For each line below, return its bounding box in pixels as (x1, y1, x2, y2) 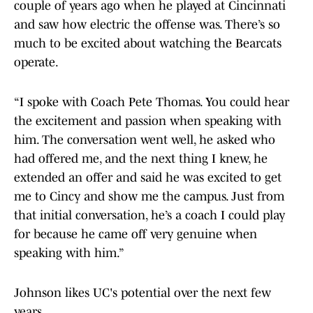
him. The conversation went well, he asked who (14, 133, 275, 147)
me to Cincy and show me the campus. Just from (14, 189, 284, 204)
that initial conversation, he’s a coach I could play (14, 208, 285, 223)
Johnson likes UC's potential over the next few (14, 286, 271, 300)
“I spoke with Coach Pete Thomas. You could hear (14, 95, 289, 110)
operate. (14, 55, 59, 70)
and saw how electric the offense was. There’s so (14, 17, 280, 32)
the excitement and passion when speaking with (14, 114, 282, 129)
